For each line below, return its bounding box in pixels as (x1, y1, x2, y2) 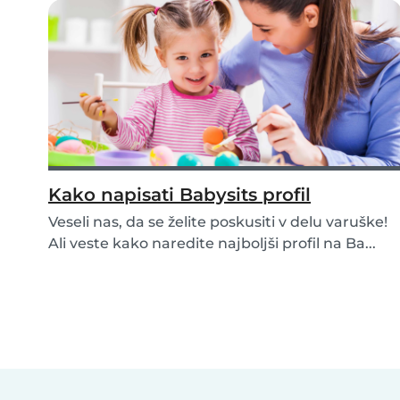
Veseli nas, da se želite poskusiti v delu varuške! (48, 213, 387, 231)
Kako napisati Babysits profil (48, 184, 311, 206)
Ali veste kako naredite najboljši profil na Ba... (48, 235, 376, 253)
